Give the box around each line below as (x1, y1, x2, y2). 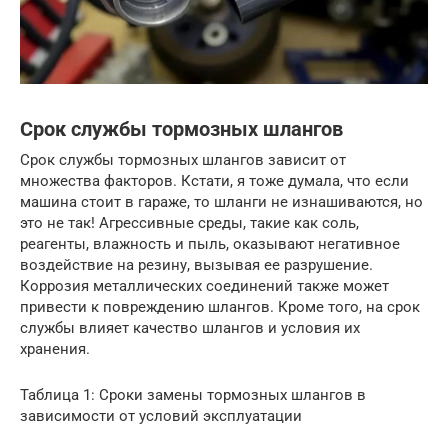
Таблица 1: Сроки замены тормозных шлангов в (20, 386, 366, 405)
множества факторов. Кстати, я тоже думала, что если (20, 172, 409, 191)
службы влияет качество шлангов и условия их (20, 319, 360, 338)
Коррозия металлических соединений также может (20, 277, 389, 296)
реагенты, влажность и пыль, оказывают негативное (20, 235, 400, 254)
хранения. (20, 340, 90, 359)
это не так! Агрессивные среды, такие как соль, (20, 214, 359, 233)
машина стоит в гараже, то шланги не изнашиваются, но (20, 193, 423, 212)
